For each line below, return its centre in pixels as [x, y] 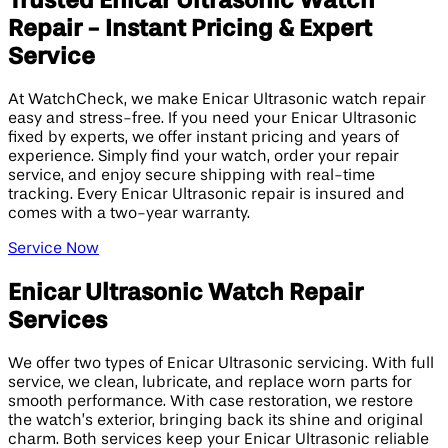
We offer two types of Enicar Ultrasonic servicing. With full [221, 363]
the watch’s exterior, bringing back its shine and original [215, 420]
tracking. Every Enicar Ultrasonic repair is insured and [206, 194]
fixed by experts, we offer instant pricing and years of [203, 137]
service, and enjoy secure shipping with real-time [191, 175]
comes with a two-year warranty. [129, 213]
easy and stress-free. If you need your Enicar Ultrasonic [212, 118]
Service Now [53, 248]
